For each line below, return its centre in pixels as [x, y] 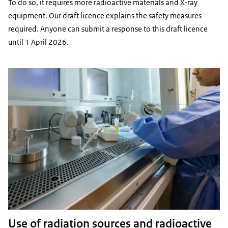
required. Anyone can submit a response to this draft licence [108, 29]
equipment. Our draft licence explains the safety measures [105, 16]
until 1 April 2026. [39, 42]
